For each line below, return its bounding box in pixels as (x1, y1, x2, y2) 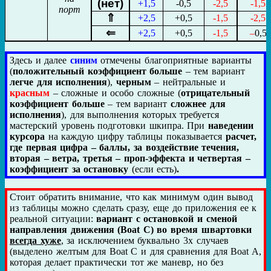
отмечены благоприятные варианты (100, 54, 252, 65)
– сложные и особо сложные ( (53, 87, 181, 98)
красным (10, 87, 50, 98)
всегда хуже (10, 235, 61, 246)
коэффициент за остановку (10, 163, 129, 174)
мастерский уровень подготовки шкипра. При (10, 120, 205, 131)
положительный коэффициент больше (13, 65, 183, 76)
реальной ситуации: (10, 213, 97, 224)
